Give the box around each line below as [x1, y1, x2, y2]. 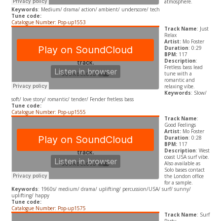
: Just [196, 25, 209, 33]
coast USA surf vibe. [164, 153, 209, 161]
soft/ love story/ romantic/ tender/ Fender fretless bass [11, 96, 134, 103]
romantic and [164, 76, 195, 84]
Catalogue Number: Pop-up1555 [11, 109, 86, 116]
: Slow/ [190, 89, 207, 97]
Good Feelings [164, 121, 196, 129]
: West [195, 147, 210, 154]
